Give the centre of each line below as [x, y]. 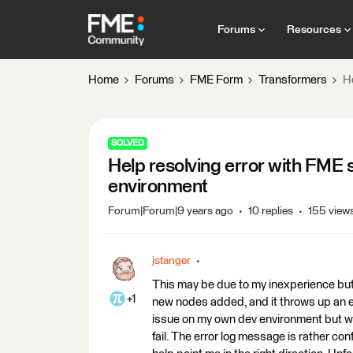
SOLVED [128, 143]
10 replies [271, 211]
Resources [314, 30]
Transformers [293, 80]
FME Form [216, 80]
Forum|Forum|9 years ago [171, 211]
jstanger [171, 261]
